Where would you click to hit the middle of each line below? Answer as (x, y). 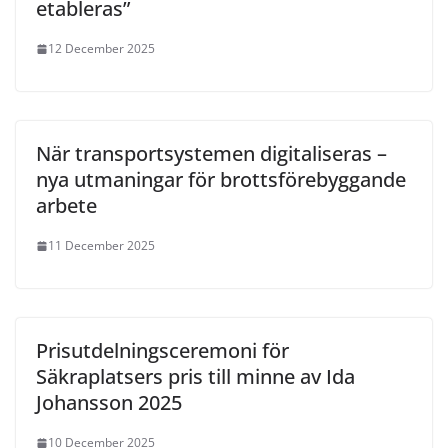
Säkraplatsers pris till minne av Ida (195, 377)
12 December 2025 (101, 49)
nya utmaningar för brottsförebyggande (221, 180)
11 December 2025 (101, 246)
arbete (66, 206)
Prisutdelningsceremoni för (162, 351)
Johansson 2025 (109, 403)
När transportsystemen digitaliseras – (211, 154)
